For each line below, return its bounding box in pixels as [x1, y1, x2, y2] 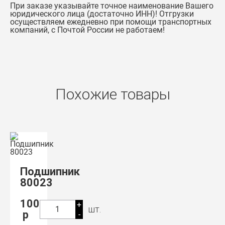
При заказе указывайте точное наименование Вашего [10, 1, 213, 11]
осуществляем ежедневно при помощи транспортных [10, 17, 211, 27]
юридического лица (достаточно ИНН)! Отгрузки [10, 9, 194, 19]
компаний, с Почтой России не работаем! [10, 25, 165, 35]
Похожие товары [55, 85, 170, 103]
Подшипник [20, 165, 80, 178]
